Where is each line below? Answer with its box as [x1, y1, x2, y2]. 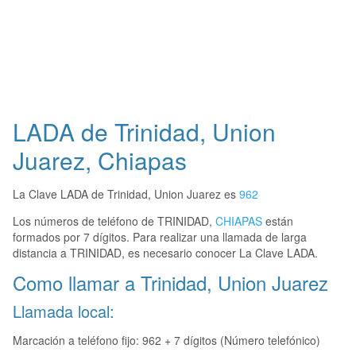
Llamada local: [13, 300, 114, 323]
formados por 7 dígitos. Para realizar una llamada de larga [13, 229, 307, 246]
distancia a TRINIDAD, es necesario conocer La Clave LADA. [13, 245, 318, 261]
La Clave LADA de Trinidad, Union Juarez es [13, 186, 239, 203]
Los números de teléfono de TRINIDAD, [13, 213, 215, 230]
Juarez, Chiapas [13, 143, 187, 178]
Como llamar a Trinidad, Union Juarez [13, 269, 328, 297]
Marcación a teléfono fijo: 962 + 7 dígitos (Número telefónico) [13, 332, 320, 349]
